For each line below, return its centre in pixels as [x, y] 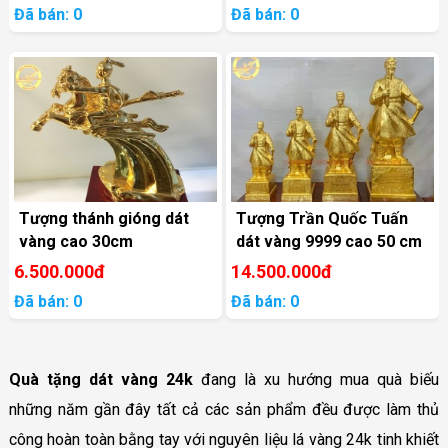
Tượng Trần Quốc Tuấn [322, 218]
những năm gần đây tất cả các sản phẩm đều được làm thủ [224, 409]
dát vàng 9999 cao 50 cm [329, 241]
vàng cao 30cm [75, 241]
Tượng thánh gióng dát [103, 218]
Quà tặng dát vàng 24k [104, 379]
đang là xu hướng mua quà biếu [320, 379]
